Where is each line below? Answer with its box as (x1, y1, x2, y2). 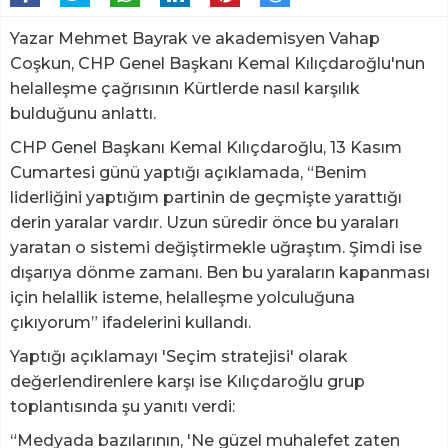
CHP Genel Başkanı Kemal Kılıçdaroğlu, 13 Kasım (10, 138, 402, 158)
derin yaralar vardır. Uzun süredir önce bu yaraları (10, 213, 399, 233)
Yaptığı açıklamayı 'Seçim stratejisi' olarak (10, 347, 348, 367)
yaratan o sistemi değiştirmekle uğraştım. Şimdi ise (10, 238, 422, 258)
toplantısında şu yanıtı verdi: (10, 397, 235, 417)
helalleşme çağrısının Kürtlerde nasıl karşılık (10, 79, 360, 99)
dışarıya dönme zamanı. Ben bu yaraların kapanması (10, 263, 430, 283)
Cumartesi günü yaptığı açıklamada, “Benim (10, 163, 367, 183)
